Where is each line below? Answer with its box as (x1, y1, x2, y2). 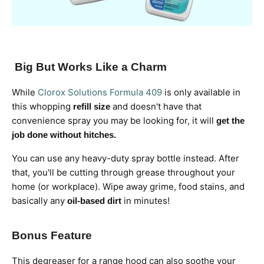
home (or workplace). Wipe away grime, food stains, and (12, 181, 245, 193)
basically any (12, 195, 67, 207)
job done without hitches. (12, 130, 116, 140)
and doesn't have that (110, 101, 202, 113)
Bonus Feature (12, 229, 92, 242)
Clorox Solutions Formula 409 (38, 87, 162, 98)
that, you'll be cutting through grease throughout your (12, 167, 235, 179)
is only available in (162, 87, 240, 98)
